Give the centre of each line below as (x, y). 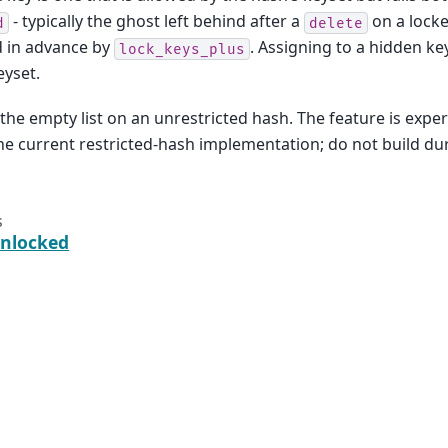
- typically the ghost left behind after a (156, 21)
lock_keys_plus (182, 49)
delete (336, 23)
